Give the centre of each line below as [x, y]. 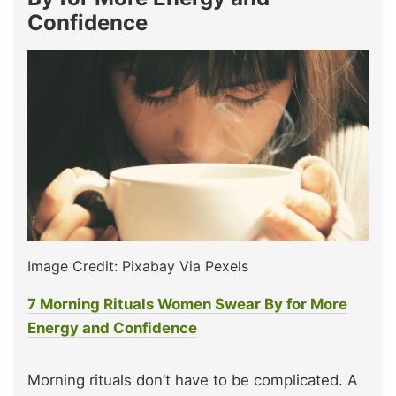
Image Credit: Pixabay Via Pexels [138, 267]
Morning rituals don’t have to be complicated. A [192, 381]
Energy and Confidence [112, 328]
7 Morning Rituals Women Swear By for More [187, 305]
